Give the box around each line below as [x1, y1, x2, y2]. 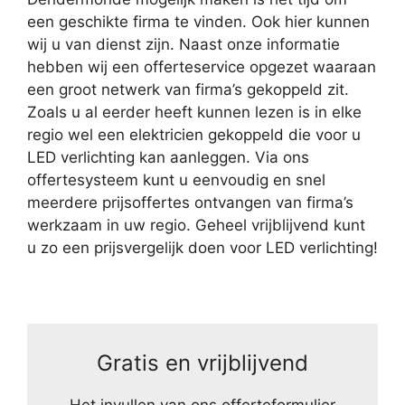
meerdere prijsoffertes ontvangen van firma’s [27, 193, 353, 212]
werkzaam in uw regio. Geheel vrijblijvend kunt [27, 216, 365, 235]
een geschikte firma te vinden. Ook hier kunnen [27, 13, 370, 32]
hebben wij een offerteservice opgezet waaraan [27, 58, 376, 77]
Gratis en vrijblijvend [97, 350, 308, 377]
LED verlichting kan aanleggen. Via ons [27, 148, 309, 167]
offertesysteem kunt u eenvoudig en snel [27, 171, 325, 190]
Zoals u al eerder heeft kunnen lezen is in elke [27, 103, 362, 122]
